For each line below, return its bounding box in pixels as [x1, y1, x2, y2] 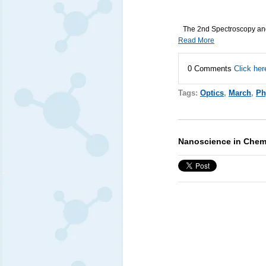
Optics [199, 88, 224, 97]
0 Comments [187, 64, 234, 73]
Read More [178, 36, 214, 45]
